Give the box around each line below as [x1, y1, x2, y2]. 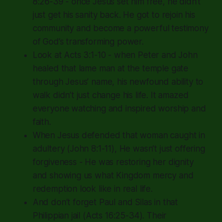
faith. [32, 116, 51, 127]
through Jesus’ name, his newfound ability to [32, 76, 204, 87]
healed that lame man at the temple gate [32, 63, 189, 73]
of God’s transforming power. [32, 36, 144, 47]
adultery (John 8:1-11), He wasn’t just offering [32, 143, 205, 154]
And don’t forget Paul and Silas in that [32, 197, 178, 207]
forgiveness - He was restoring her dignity [32, 157, 194, 167]
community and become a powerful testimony [32, 23, 209, 33]
